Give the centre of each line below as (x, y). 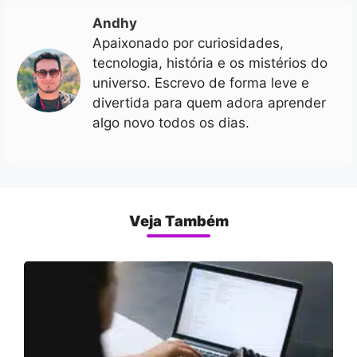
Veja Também (178, 220)
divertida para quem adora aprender (209, 103)
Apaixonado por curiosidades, (188, 43)
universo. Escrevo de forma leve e (201, 83)
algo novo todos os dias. (171, 123)
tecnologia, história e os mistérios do (210, 63)
